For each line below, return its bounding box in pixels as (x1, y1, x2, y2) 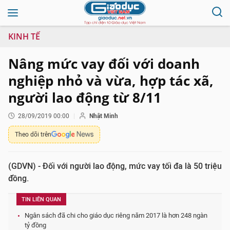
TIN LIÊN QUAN (22, 196, 61, 203)
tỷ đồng (25, 221, 46, 229)
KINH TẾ (8, 31, 40, 42)
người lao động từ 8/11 (8, 88, 161, 107)
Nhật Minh (89, 112, 118, 120)
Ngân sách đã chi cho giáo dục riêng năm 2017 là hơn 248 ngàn (25, 212, 207, 219)
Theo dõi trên (15, 131, 51, 138)
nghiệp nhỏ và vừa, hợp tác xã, (8, 71, 214, 90)
